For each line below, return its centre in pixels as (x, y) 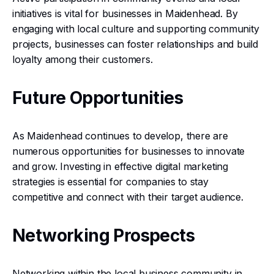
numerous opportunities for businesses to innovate (129, 151)
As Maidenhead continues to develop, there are (120, 136)
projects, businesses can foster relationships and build (135, 44)
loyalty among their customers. (83, 59)
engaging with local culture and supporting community (136, 29)
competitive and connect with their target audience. (128, 197)
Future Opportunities (98, 98)
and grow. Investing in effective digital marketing (120, 166)
